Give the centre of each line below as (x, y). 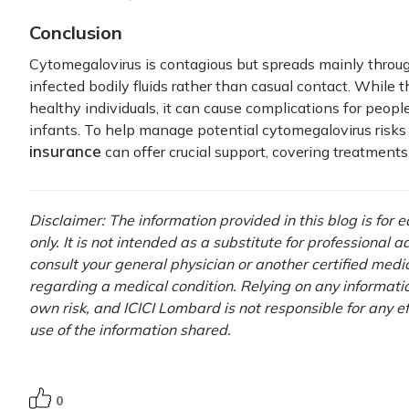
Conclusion (76, 32)
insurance (65, 151)
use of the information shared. (130, 330)
